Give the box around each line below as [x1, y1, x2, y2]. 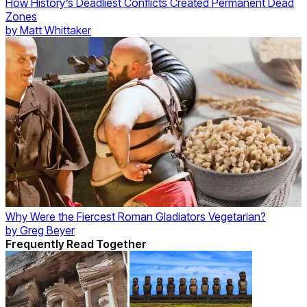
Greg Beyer [20, 223, 75, 238]
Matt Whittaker [20, 23, 91, 37]
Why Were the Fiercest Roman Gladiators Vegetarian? [5, 210, 266, 224]
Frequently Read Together [5, 237, 147, 251]
